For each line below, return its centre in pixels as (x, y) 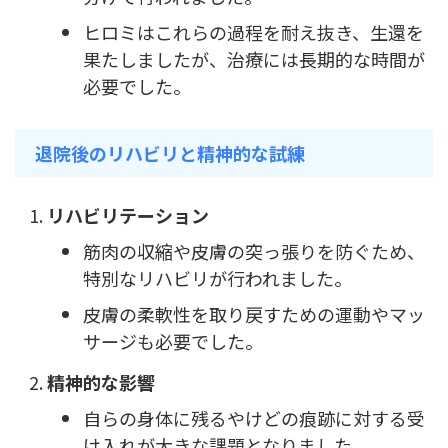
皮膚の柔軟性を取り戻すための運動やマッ (254, 314)
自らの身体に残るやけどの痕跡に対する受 (254, 418)
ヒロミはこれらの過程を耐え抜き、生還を (253, 32)
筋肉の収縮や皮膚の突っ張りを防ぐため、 (254, 251)
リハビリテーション (128, 214)
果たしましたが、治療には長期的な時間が (254, 59)
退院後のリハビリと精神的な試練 (170, 153)
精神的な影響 (101, 381)
